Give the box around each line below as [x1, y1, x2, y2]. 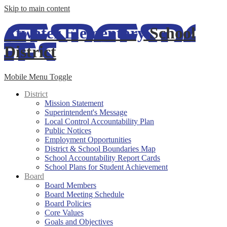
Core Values [45, 208, 84, 217]
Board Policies [45, 199, 91, 208]
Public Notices [45, 126, 91, 135]
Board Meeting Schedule [45, 190, 124, 199]
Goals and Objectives [45, 217, 113, 226]
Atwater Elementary [4, 24, 145, 43]
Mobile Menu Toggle [4, 72, 72, 81]
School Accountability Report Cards [45, 153, 160, 162]
